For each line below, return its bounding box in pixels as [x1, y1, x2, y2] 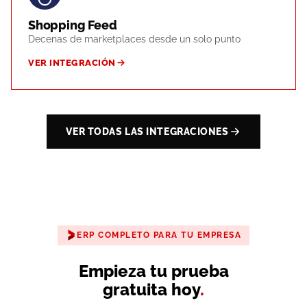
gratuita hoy [103, 280, 200, 300]
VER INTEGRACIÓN [28, 57, 116, 68]
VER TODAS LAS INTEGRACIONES [66, 125, 229, 137]
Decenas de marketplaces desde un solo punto [28, 33, 241, 45]
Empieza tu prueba [78, 261, 229, 282]
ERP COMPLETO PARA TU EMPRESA [77, 230, 241, 240]
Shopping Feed [28, 17, 117, 32]
